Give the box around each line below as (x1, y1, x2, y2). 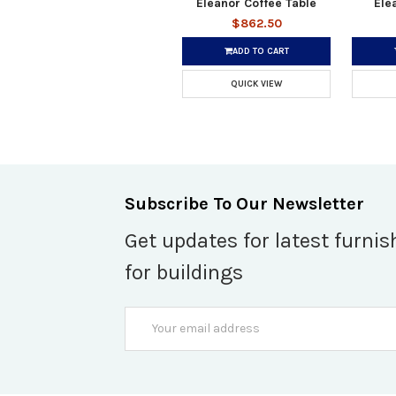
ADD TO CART (232, 45, 289, 57)
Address (125, 326, 171, 342)
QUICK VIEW (231, 78, 282, 89)
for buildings (125, 259, 243, 285)
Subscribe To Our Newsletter (125, 193, 364, 214)
